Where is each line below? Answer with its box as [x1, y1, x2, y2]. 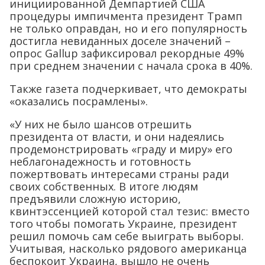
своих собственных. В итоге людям [9, 179, 198, 193]
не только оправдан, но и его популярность [9, 21, 247, 35]
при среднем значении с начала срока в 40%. [9, 58, 253, 73]
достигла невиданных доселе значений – [9, 33, 231, 48]
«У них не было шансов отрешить [9, 117, 192, 131]
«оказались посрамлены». [9, 93, 148, 108]
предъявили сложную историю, [9, 191, 181, 206]
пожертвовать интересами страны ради [9, 166, 229, 181]
